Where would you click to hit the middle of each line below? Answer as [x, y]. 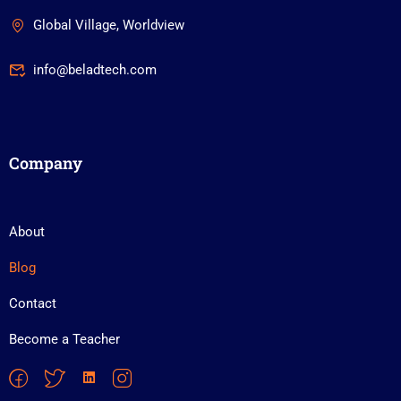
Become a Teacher [64, 339]
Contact [33, 303]
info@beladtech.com [95, 70]
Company [46, 163]
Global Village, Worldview [109, 25]
